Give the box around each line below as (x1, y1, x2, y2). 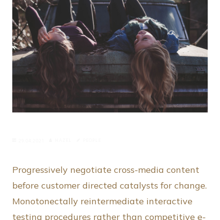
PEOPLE (83, 137, 101, 145)
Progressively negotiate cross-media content (12, 164, 199, 176)
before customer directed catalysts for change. (12, 180, 207, 192)
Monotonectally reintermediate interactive (12, 195, 192, 207)
